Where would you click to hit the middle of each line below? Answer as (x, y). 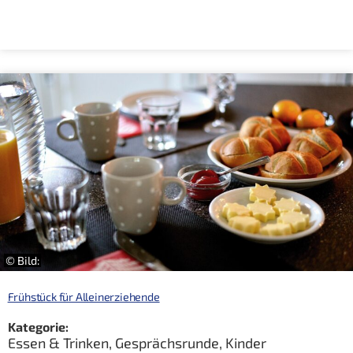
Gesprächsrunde (167, 342)
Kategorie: (38, 326)
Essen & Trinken (58, 342)
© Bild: (23, 260)
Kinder (245, 342)
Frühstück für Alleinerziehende (84, 296)
